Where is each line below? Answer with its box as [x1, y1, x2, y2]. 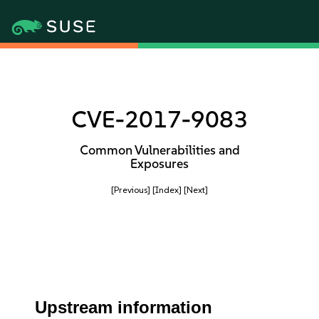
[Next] [184, 184, 208, 195]
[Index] [152, 184, 182, 195]
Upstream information [35, 298, 213, 317]
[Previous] [111, 184, 150, 195]
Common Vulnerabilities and [79, 142, 240, 158]
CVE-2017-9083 [71, 105, 248, 133]
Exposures [130, 156, 189, 172]
